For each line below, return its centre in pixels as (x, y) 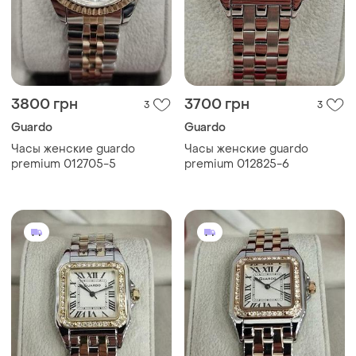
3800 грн (44, 105)
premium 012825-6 (237, 164)
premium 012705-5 (64, 164)
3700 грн (217, 105)
